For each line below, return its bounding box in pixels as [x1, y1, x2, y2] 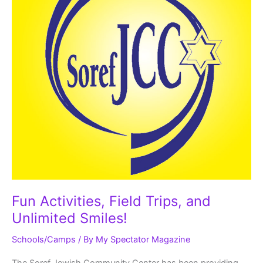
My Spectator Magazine [96, 234, 190, 245]
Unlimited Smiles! [12, 209, 127, 227]
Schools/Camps [12, 234, 76, 245]
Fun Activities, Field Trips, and [12, 192, 211, 210]
